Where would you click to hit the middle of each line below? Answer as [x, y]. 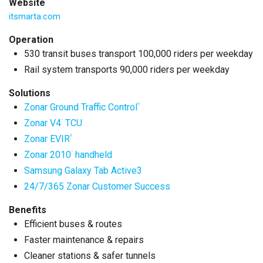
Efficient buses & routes [73, 224]
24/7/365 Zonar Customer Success [97, 186]
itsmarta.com [35, 16]
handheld [92, 155]
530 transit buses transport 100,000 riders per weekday [138, 54]
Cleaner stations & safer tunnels [90, 256]
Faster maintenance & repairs [84, 240]
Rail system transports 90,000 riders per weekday [127, 70]
